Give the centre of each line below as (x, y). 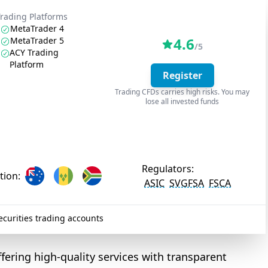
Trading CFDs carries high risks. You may (182, 92)
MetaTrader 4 (37, 28)
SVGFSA (187, 183)
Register (182, 75)
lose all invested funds (182, 101)
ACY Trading (34, 52)
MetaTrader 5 (37, 40)
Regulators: (168, 169)
